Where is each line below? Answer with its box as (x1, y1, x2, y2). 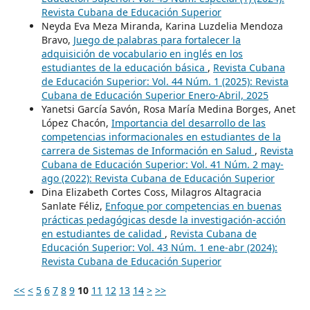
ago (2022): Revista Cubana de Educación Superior (41, 171, 275, 185)
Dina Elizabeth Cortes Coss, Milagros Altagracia (41, 185, 262, 199)
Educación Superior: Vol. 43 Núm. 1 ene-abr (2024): (41, 240, 277, 254)
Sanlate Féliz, (41, 199, 105, 212)
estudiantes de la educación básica (41, 60, 208, 74)
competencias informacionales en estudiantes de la (41, 129, 281, 143)
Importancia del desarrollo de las (111, 116, 266, 129)
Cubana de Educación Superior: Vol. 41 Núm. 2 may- (41, 157, 284, 171)
